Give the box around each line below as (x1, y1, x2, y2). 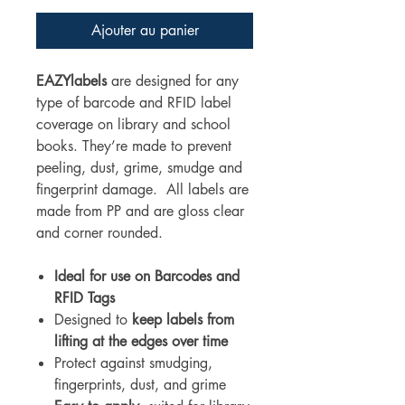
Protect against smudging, (54, 353, 212, 373)
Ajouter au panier (90, 21, 199, 41)
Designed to (54, 310, 132, 330)
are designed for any (111, 71, 239, 91)
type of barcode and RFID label (36, 93, 231, 113)
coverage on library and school (36, 115, 231, 135)
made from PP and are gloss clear (36, 202, 244, 221)
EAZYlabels (36, 71, 111, 91)
